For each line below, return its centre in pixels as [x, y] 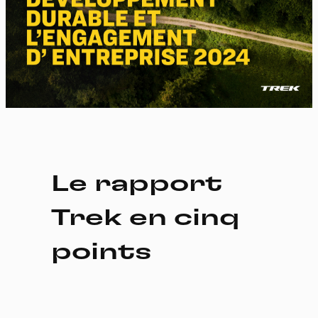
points [102, 252]
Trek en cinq [146, 218]
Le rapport [137, 183]
